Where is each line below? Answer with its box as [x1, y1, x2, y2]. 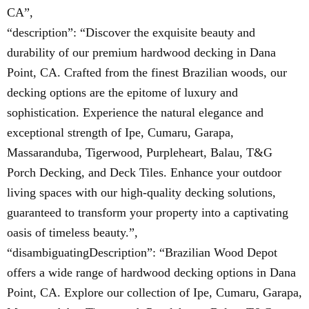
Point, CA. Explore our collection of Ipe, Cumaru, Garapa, [7, 286, 302, 299]
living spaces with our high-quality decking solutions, [7, 186, 276, 199]
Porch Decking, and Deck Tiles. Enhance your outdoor [7, 166, 281, 179]
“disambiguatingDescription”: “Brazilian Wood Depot [7, 246, 277, 259]
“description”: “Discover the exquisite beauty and [7, 26, 255, 39]
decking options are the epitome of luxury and [7, 86, 238, 99]
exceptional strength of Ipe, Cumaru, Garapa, [7, 126, 234, 139]
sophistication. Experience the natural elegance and [7, 106, 263, 119]
